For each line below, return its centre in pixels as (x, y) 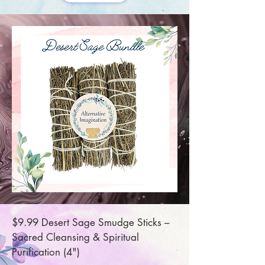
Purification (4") (46, 252)
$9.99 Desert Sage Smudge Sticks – (91, 222)
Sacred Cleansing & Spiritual (75, 237)
